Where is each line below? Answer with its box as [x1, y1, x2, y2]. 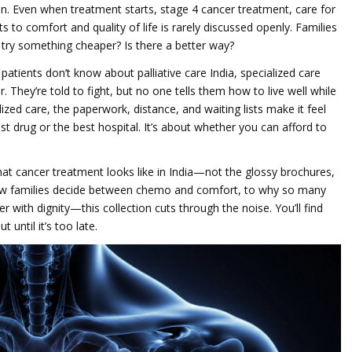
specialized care [240, 64, 321, 80]
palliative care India [137, 64, 234, 80]
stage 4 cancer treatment [160, 2, 289, 16]
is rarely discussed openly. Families [158, 20, 337, 35]
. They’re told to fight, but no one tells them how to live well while [5, 82, 336, 98]
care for [295, 2, 335, 16]
